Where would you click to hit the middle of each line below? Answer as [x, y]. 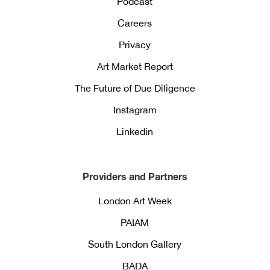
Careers [135, 23]
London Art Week [135, 201]
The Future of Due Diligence [135, 88]
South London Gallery [135, 244]
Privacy [135, 45]
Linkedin [135, 132]
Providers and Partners [135, 177]
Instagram [135, 110]
